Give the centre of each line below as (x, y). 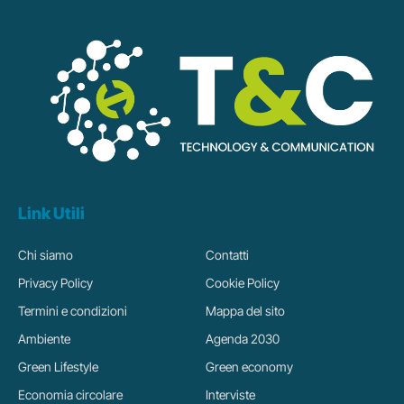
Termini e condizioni (73, 311)
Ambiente (44, 339)
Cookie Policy (242, 283)
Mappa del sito (245, 311)
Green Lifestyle (58, 367)
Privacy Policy (55, 283)
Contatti (227, 255)
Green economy (249, 367)
